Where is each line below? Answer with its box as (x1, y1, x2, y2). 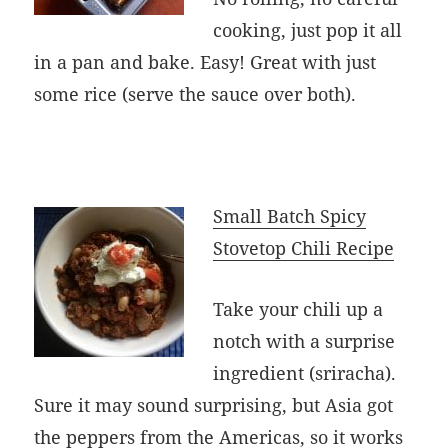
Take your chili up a (213, 296, 384, 321)
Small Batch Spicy (213, 203, 367, 228)
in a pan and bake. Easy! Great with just (34, 50, 377, 75)
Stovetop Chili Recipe (213, 235, 395, 260)
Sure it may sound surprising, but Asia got (34, 392, 394, 417)
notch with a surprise (213, 328, 396, 353)
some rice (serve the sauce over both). (34, 82, 357, 107)
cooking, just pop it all (213, 18, 403, 43)
